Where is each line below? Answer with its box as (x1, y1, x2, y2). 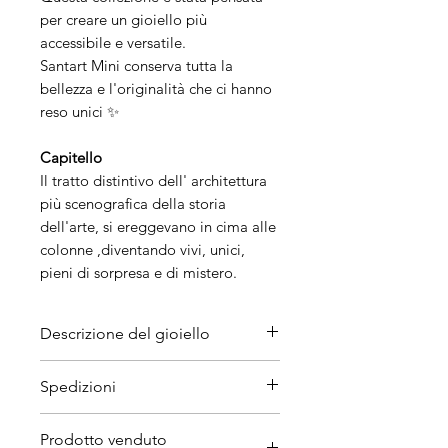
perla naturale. (40, 410, 141, 429)
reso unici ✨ (40, 102, 119, 121)
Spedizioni (40, 377, 116, 396)
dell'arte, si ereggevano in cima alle (40, 217, 276, 236)
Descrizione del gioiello (40, 324, 210, 343)
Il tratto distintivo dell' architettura (40, 171, 267, 190)
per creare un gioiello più (40, 10, 207, 29)
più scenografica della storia (40, 194, 226, 213)
